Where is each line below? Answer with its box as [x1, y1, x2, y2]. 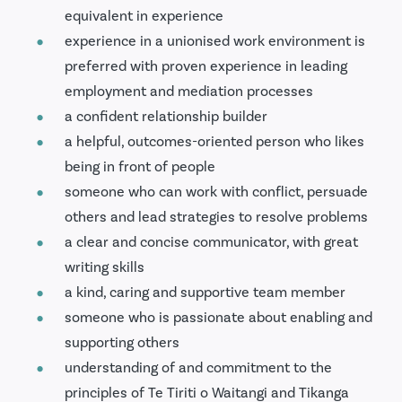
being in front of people [65, 157, 215, 175]
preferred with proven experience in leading [65, 57, 347, 74]
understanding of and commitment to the [65, 358, 332, 376]
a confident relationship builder [65, 107, 267, 125]
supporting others [65, 333, 179, 351]
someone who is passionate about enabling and [65, 308, 372, 326]
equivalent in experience [65, 6, 223, 24]
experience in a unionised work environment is [65, 31, 365, 49]
